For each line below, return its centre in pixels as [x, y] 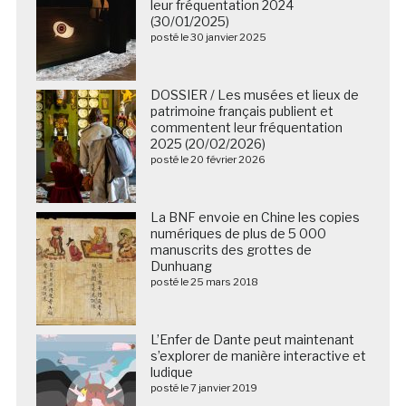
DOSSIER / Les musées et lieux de [254, 94]
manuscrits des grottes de [231, 249]
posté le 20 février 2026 [208, 159]
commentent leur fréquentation [246, 127]
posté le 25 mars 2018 [204, 281]
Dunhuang [181, 266]
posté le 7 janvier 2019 [203, 387]
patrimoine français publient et [242, 111]
